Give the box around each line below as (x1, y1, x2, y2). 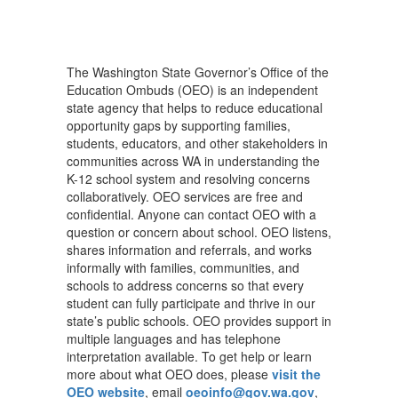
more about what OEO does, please (67, 365, 272, 383)
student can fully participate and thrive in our (67, 294, 315, 312)
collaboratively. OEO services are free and (67, 187, 303, 205)
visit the (272, 365, 321, 383)
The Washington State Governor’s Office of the (67, 63, 329, 81)
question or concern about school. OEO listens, (67, 223, 331, 241)
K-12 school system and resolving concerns (67, 170, 310, 187)
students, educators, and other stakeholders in (67, 134, 328, 152)
